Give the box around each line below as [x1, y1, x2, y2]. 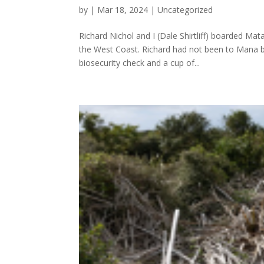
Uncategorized [157, 4, 213, 16]
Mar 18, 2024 [97, 4, 148, 16]
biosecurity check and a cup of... [79, 57, 200, 69]
